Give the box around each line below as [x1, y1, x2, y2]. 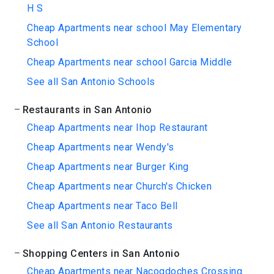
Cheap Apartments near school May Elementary [27, 22, 242, 34]
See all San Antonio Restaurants [27, 220, 173, 231]
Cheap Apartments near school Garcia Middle [27, 56, 232, 68]
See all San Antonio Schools [27, 76, 155, 87]
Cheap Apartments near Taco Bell [27, 200, 178, 212]
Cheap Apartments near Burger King [27, 161, 189, 172]
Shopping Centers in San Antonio [22, 248, 180, 259]
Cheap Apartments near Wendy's [27, 141, 174, 153]
